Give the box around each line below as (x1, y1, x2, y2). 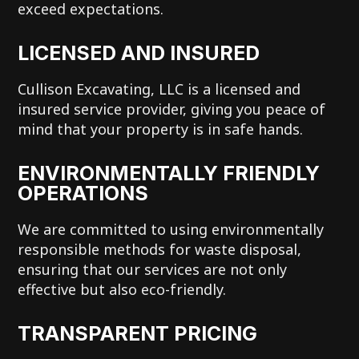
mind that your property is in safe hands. (18, 119, 304, 139)
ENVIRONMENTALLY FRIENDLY (18, 160, 321, 185)
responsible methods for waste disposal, (18, 239, 302, 259)
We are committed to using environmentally (18, 219, 325, 239)
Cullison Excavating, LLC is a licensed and (18, 79, 301, 99)
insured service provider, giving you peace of (18, 99, 326, 119)
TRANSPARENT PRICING (18, 321, 258, 345)
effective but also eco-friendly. (18, 279, 227, 299)
